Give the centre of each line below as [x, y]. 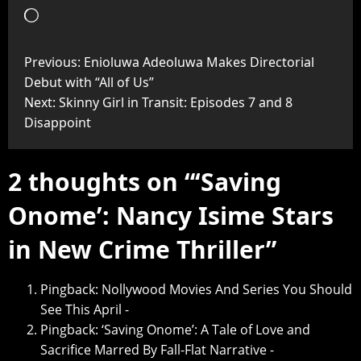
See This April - [85, 310]
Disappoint [58, 123]
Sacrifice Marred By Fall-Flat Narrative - [157, 350]
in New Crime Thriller [137, 250]
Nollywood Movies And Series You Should [227, 290]
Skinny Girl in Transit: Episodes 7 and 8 [176, 103]
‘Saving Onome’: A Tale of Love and [206, 330]
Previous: [54, 62]
